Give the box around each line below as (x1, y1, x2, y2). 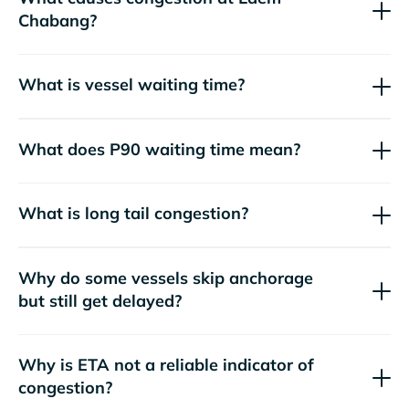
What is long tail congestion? (18, 203, 248, 225)
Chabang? (18, 9, 97, 31)
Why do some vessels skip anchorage (18, 267, 313, 288)
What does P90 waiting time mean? (18, 138, 300, 160)
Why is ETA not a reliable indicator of (18, 354, 314, 376)
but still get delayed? (18, 289, 182, 311)
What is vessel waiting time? (18, 74, 245, 96)
